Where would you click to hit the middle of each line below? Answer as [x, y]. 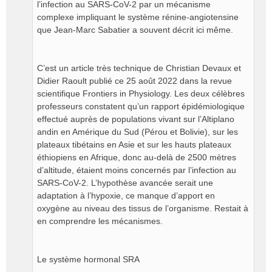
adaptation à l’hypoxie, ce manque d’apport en [126, 195]
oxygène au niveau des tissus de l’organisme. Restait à [143, 208]
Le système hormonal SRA [88, 259]
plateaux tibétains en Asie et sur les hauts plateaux [134, 144]
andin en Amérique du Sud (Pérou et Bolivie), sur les [138, 132]
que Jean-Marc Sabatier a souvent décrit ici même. [135, 30]
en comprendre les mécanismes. [100, 221]
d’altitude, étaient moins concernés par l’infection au [137, 170]
